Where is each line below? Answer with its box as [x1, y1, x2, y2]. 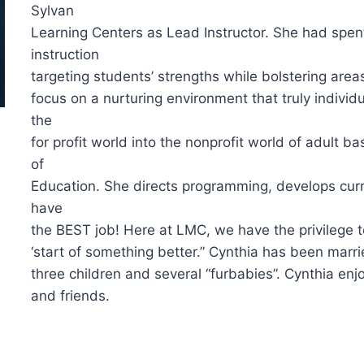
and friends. [31, 288, 110, 305]
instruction [31, 46, 100, 63]
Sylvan [31, 2, 75, 19]
